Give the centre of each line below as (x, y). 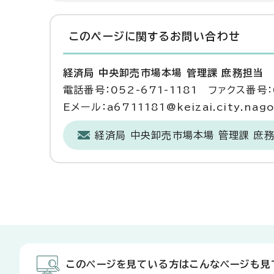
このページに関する (120, 36)
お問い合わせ (205, 36)
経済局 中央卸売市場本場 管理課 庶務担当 (164, 73)
